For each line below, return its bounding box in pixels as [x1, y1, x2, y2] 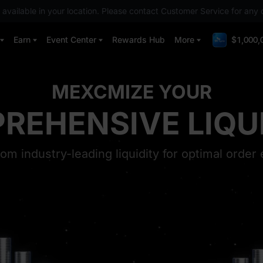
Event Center [46, 35, 96, 45]
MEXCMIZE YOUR [51, 80, 212, 103]
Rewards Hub [112, 35, 165, 45]
